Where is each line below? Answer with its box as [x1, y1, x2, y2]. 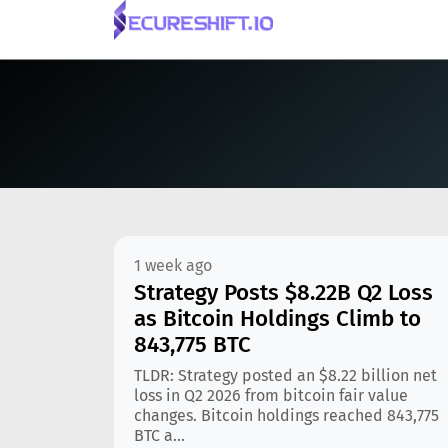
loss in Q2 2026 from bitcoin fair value [134, 386, 408, 405]
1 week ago [134, 256, 212, 275]
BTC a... [134, 426, 185, 445]
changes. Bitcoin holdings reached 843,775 [134, 406, 439, 425]
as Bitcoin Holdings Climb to [134, 305, 421, 332]
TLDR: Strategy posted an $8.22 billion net [134, 366, 437, 385]
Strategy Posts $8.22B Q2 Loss [134, 279, 433, 306]
